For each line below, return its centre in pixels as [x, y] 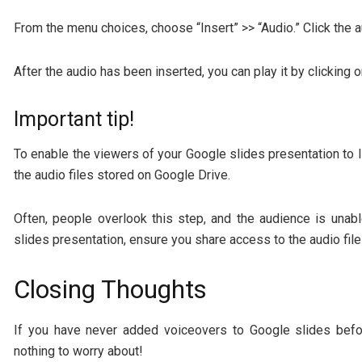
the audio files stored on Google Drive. [122, 175]
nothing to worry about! [78, 351]
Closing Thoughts [110, 289]
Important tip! [74, 120]
